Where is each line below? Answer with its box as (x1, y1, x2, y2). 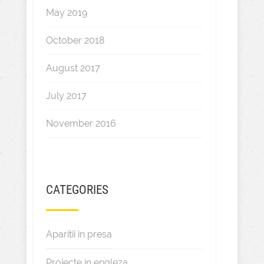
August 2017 (45, 62, 100, 74)
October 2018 (45, 35, 104, 46)
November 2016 (45, 118, 116, 129)
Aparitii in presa (45, 229, 112, 240)
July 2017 (45, 90, 87, 101)
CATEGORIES (45, 183, 108, 197)
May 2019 (45, 7, 87, 18)
